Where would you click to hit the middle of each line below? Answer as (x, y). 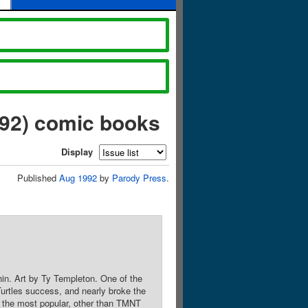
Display (77, 152)
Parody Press (139, 178)
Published (38, 178)
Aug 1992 (78, 178)
